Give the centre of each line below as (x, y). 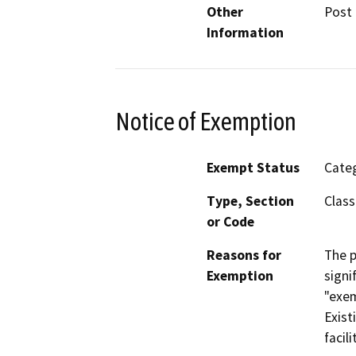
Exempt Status (253, 168)
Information (245, 32)
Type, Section (250, 201)
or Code (230, 222)
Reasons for (244, 255)
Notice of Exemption (206, 121)
